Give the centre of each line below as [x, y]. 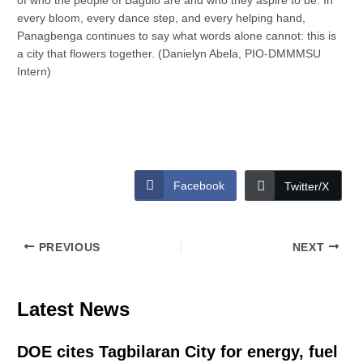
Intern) [34, 72]
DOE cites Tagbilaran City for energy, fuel [178, 352]
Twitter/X [306, 186]
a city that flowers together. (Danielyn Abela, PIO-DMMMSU [169, 54]
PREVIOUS [68, 247]
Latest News [74, 310]
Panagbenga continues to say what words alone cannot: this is [177, 36]
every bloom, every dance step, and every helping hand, [162, 19]
